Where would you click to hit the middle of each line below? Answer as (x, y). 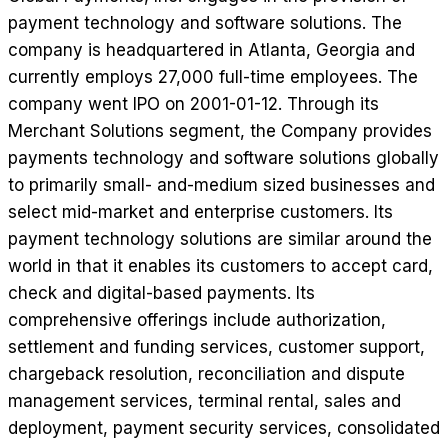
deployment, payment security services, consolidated (224, 428)
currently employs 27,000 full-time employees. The (213, 77)
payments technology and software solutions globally (223, 158)
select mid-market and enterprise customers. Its (200, 212)
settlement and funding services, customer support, (216, 347)
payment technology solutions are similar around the (220, 239)
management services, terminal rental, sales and (204, 401)
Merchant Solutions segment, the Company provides (220, 131)
